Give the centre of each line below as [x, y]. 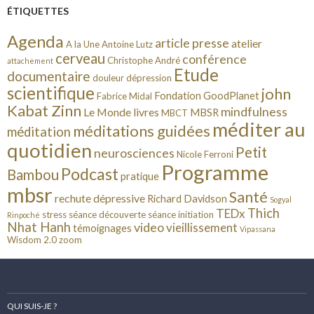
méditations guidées [142, 131]
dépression [149, 78]
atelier [247, 43]
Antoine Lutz [127, 45]
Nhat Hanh [39, 227]
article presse [192, 43]
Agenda [35, 41]
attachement [30, 61]
